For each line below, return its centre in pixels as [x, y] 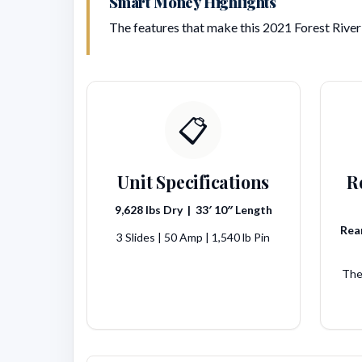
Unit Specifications [194, 182]
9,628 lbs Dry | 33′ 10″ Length [193, 210]
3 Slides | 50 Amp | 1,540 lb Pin [194, 238]
